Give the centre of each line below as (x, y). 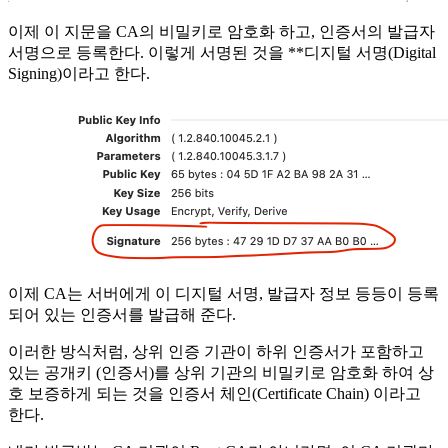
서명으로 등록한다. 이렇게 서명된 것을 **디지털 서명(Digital (222, 53)
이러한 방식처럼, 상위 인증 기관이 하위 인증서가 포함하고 (216, 352)
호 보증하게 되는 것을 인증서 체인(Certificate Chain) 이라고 (214, 394)
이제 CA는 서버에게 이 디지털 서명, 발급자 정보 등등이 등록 (223, 294)
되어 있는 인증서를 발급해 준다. (122, 315)
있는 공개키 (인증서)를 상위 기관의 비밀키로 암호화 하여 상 (221, 373)
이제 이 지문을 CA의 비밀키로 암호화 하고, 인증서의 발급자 (221, 32)
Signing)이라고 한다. (79, 74)
